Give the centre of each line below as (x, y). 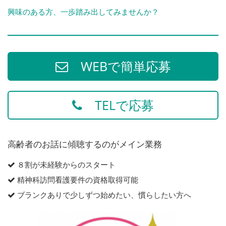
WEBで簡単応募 (119, 66)
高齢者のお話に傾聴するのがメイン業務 (85, 144)
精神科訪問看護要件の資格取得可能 (77, 180)
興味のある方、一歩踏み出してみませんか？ (83, 12)
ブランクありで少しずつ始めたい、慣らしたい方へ (103, 195)
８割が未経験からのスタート (65, 165)
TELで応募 (118, 105)
